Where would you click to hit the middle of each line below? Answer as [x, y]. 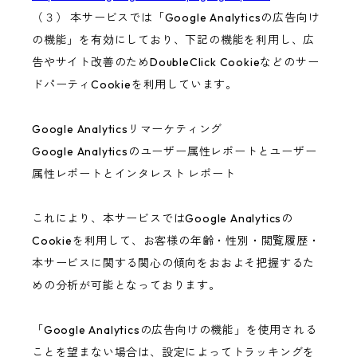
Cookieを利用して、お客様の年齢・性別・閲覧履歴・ [176, 241]
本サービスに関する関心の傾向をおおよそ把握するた [174, 263]
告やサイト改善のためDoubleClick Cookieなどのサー [176, 63]
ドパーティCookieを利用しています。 [135, 85]
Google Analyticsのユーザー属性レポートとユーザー [175, 152]
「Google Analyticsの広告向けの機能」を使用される [175, 330]
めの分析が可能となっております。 [126, 286]
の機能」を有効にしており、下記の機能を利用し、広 [174, 40]
